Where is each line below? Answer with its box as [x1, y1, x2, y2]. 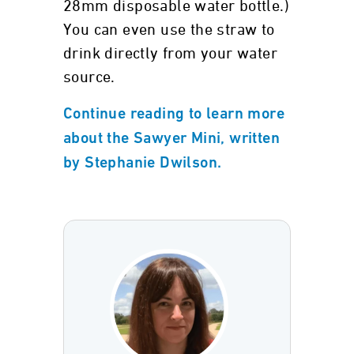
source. [63, 70, 115, 85]
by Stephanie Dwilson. [63, 156, 222, 171]
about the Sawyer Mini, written [63, 131, 280, 147]
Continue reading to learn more [63, 107, 284, 122]
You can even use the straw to [63, 22, 275, 38]
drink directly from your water [63, 46, 277, 62]
